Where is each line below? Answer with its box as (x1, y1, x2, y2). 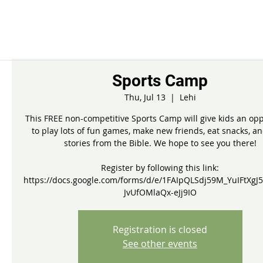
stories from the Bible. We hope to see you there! (63, 137, 257, 149)
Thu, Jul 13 (124, 92, 166, 103)
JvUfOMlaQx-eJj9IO (123, 187, 197, 198)
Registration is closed (113, 223, 207, 236)
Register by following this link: (101, 162, 219, 173)
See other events (123, 237, 197, 250)
